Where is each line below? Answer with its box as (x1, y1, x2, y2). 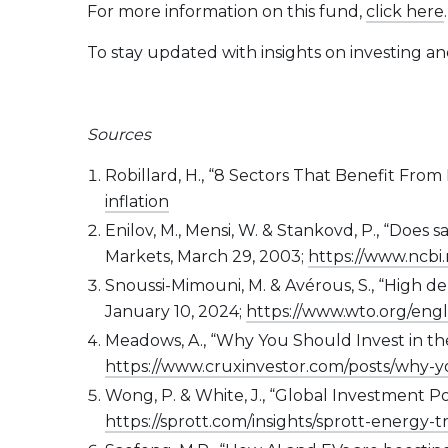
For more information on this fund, (87, 2, 366, 21)
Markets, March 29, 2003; (104, 247, 308, 266)
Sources (87, 125, 151, 144)
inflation (104, 192, 169, 211)
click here (366, 2, 444, 21)
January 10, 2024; (104, 302, 246, 321)
